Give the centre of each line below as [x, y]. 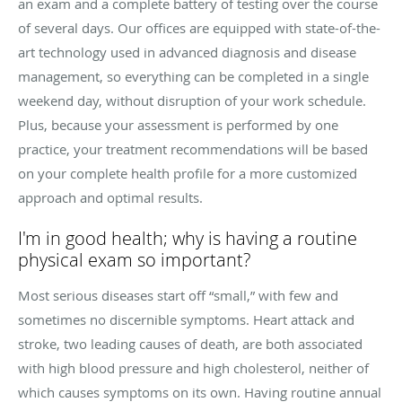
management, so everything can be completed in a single [193, 77]
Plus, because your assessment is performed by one [178, 125]
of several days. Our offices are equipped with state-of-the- [199, 28]
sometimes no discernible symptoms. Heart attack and [186, 320]
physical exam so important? [134, 260]
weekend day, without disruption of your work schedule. [192, 101]
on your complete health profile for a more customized [188, 174]
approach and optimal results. [110, 198]
